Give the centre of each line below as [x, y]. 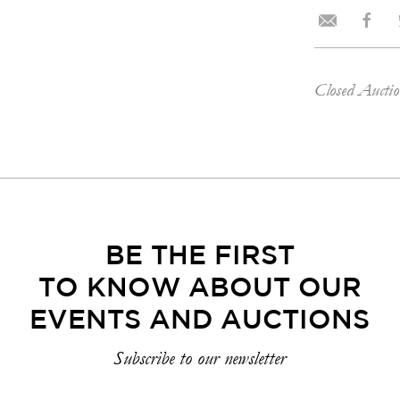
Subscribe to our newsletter [200, 358]
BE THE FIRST [200, 257]
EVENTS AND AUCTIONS [200, 321]
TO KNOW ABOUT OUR [200, 289]
